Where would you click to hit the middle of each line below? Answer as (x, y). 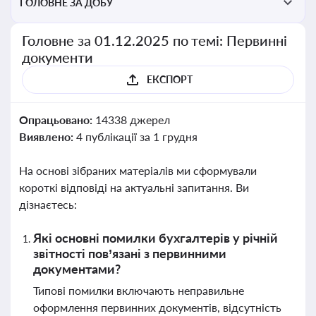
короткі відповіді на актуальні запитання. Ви (134, 187)
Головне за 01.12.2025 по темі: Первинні (155, 40)
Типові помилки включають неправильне (139, 290)
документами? (77, 269)
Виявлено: (48, 136)
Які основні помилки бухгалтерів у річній (156, 238)
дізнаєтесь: (48, 204)
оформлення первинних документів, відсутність (157, 307)
